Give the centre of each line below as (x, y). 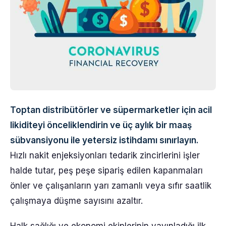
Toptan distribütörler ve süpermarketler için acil (111, 110)
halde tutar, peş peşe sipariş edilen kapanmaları (106, 171)
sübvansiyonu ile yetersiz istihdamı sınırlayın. (104, 140)
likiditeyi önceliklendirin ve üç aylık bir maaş (101, 125)
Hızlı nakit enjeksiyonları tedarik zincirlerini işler (105, 155)
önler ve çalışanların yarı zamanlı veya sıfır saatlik (111, 186)
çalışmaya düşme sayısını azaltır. (76, 201)
